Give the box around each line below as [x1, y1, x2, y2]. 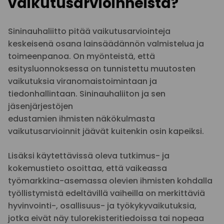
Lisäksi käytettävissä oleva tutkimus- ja [8, 150, 169, 161]
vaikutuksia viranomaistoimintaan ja [8, 75, 157, 87]
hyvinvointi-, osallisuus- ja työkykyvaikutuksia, [8, 200, 196, 211]
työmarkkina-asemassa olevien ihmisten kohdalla [8, 175, 212, 186]
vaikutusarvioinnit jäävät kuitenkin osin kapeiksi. [8, 125, 204, 137]
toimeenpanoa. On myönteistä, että [8, 50, 155, 62]
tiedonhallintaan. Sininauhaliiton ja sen [8, 88, 165, 99]
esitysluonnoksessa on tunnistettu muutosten [8, 63, 195, 74]
